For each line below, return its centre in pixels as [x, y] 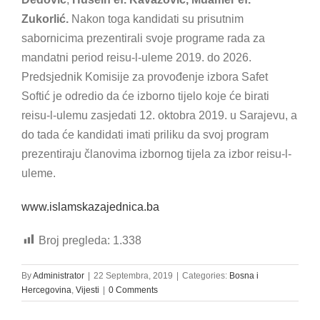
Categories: [206, 275]
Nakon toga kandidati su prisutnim [157, 19]
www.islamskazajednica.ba [90, 206]
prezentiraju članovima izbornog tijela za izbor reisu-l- [156, 154]
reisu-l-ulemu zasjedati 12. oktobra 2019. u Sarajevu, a [159, 115]
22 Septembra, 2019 [133, 275]
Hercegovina [46, 290]
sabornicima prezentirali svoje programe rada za [143, 38]
